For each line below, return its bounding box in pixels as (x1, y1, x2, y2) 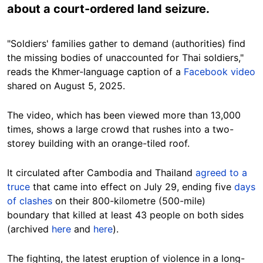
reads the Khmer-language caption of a (7, 66, 184, 77)
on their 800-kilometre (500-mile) (52, 195, 205, 207)
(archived (7, 223, 52, 235)
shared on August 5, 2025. (7, 80, 125, 92)
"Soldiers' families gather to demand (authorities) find (7, 38, 245, 49)
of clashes (7, 195, 52, 207)
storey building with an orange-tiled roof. (7, 137, 190, 149)
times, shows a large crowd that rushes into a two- (7, 123, 234, 135)
